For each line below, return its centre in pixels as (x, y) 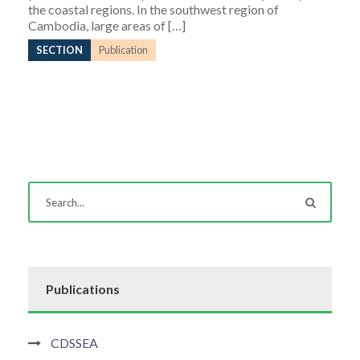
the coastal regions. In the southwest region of (153, 9)
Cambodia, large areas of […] (107, 25)
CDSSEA (74, 343)
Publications (83, 289)
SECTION (59, 50)
